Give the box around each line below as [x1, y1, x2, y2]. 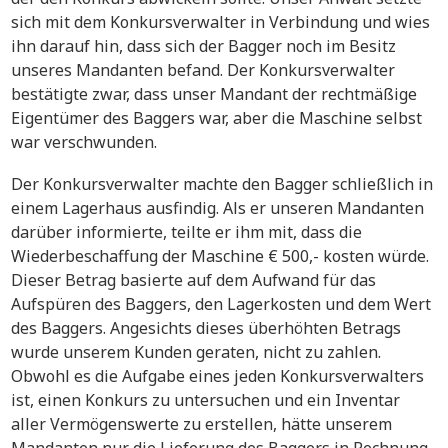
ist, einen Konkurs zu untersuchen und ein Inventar [11, 389, 400, 411]
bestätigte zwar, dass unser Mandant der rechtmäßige [11, 83, 417, 105]
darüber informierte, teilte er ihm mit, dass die [11, 221, 362, 243]
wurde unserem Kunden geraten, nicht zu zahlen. [11, 341, 381, 363]
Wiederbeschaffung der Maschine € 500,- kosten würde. [11, 245, 429, 267]
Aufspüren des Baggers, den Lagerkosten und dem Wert [11, 293, 431, 315]
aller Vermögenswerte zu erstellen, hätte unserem [11, 413, 392, 435]
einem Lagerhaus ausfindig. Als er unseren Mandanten [11, 197, 424, 219]
